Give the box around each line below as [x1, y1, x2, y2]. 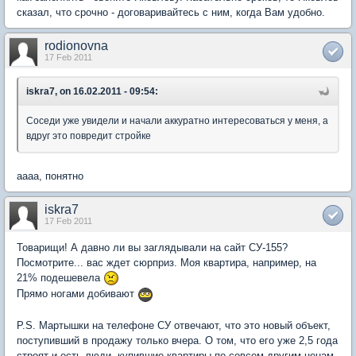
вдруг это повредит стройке [26, 130, 151, 141]
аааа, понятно [17, 169, 83, 182]
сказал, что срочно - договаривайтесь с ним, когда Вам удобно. [17, 6, 325, 18]
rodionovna [44, 38, 108, 52]
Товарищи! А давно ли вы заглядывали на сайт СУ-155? [17, 241, 288, 253]
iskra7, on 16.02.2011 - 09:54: [26, 85, 158, 97]
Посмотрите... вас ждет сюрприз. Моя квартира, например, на [17, 256, 316, 269]
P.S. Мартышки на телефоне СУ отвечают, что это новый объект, [17, 319, 331, 331]
